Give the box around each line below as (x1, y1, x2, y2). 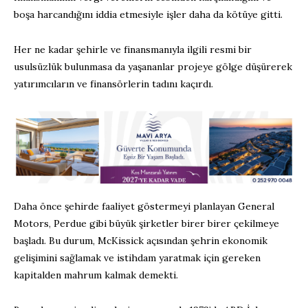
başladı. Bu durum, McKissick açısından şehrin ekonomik (14, 234, 267, 247)
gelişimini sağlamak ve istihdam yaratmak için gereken (14, 251, 261, 264)
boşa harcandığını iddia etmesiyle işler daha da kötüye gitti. (14, 8, 283, 21)
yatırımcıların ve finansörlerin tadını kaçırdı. (14, 78, 213, 91)
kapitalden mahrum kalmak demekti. (14, 268, 178, 281)
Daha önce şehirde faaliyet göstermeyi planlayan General (14, 199, 274, 212)
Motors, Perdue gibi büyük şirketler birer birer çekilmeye (14, 217, 279, 230)
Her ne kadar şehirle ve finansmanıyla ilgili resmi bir (14, 43, 252, 56)
